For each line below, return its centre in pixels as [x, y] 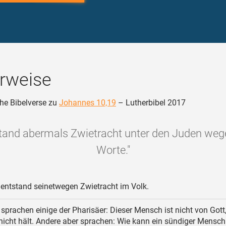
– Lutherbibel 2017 [151, 103]
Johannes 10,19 [88, 103]
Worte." [113, 150]
